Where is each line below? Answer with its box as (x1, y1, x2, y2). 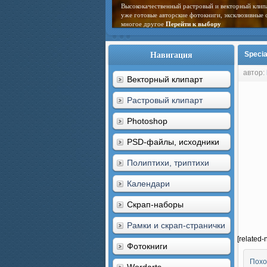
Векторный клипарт (127, 74, 203, 84)
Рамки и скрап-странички (127, 221, 225, 230)
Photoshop (127, 116, 167, 126)
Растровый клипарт (127, 95, 203, 105)
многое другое (121, 20, 166, 27)
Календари (127, 179, 170, 188)
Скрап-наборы (127, 200, 184, 209)
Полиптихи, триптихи (127, 158, 209, 167)
